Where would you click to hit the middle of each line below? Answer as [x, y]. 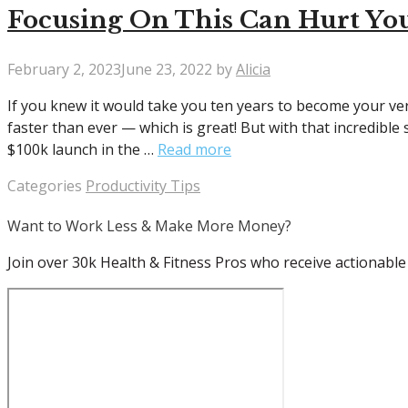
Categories [46, 185]
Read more [194, 149]
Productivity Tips [143, 185]
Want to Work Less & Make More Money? [149, 225]
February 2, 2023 [64, 69]
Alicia [253, 69]
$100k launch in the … [82, 149]
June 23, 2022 [167, 69]
